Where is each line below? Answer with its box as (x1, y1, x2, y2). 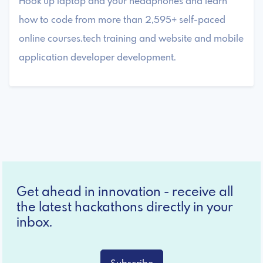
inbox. (16, 216, 52, 230)
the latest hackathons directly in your (16, 201, 233, 214)
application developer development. (19, 52, 176, 63)
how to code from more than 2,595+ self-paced (19, 15, 225, 25)
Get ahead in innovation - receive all (16, 186, 233, 199)
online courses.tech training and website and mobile (19, 33, 244, 44)
